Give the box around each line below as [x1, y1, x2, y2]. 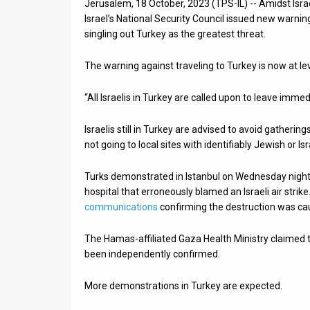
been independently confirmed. [84, 248, 220, 259]
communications [84, 201, 158, 212]
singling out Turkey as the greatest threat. [84, 28, 266, 39]
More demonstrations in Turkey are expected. [84, 280, 282, 291]
